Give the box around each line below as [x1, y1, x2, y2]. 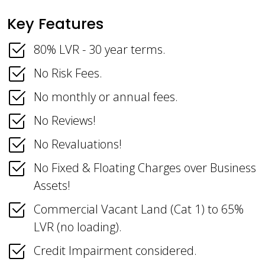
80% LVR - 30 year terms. [34, 41, 166, 58]
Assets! [34, 177, 70, 194]
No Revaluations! [34, 136, 122, 153]
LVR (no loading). [34, 219, 122, 235]
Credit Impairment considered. [34, 243, 197, 259]
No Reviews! [34, 112, 96, 129]
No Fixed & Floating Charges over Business [34, 160, 256, 176]
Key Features [7, 14, 104, 35]
